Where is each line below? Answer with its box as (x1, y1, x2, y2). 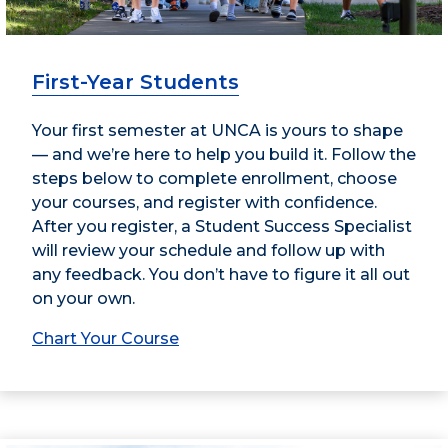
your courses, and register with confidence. (32, 193, 377, 213)
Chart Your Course (32, 329, 179, 349)
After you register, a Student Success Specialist (32, 217, 412, 237)
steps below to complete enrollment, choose (32, 169, 397, 189)
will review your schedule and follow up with (32, 241, 385, 261)
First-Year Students (32, 70, 239, 95)
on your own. (32, 289, 135, 309)
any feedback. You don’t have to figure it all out (32, 265, 410, 285)
